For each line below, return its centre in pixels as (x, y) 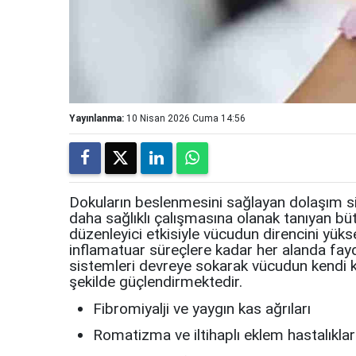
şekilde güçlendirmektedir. (156, 282)
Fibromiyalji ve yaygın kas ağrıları (202, 308)
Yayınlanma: (97, 119)
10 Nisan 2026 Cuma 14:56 (186, 119)
